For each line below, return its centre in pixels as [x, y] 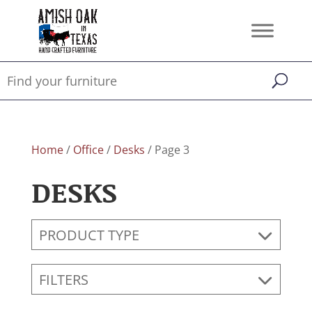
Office [88, 150]
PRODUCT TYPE [89, 235]
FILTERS [63, 279]
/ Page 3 [167, 150]
